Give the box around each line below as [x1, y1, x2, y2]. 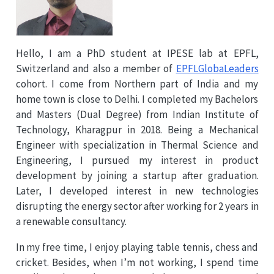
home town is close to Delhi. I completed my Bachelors [15, 92, 259, 106]
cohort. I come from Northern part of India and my [15, 76, 259, 91]
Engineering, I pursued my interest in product [15, 153, 259, 167]
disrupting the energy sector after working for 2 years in [15, 199, 259, 213]
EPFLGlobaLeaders [176, 61, 259, 75]
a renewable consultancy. [15, 214, 127, 228]
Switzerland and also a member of [15, 61, 176, 75]
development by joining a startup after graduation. [15, 168, 259, 182]
